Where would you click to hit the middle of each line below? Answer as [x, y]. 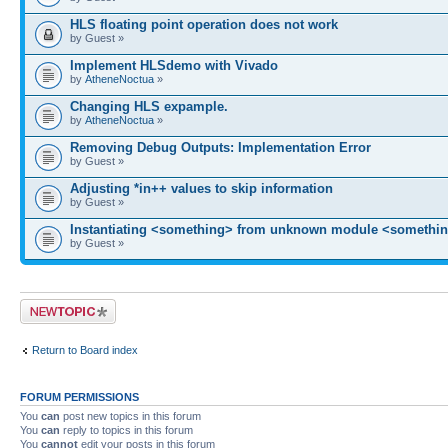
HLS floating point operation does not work [204, 24]
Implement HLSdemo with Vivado [174, 65]
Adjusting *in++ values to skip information [201, 188]
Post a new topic [60, 304]
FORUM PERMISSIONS [79, 396]
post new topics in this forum [130, 415]
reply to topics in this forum [126, 429]
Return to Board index [85, 350]
